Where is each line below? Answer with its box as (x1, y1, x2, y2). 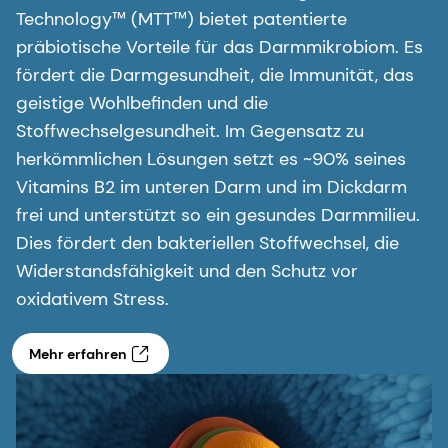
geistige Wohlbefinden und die (16, 91, 268, 116)
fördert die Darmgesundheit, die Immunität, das (16, 63, 414, 88)
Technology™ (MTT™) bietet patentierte (16, 7, 347, 32)
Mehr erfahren (28, 344, 127, 363)
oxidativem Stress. (16, 287, 169, 312)
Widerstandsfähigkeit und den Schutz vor (16, 259, 358, 284)
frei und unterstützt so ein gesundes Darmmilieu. (16, 203, 420, 228)
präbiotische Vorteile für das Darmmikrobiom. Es (16, 35, 423, 60)
